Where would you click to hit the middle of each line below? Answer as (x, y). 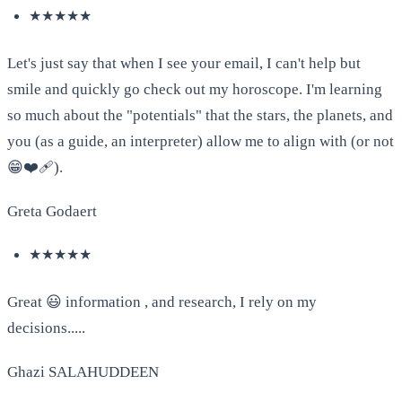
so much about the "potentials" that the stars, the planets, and (200, 116)
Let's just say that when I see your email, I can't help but (184, 64)
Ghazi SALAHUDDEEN (83, 372)
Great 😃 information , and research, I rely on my (162, 302)
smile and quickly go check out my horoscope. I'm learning (195, 90)
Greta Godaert (52, 212)
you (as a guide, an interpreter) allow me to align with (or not (201, 142)
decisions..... (46, 328)
